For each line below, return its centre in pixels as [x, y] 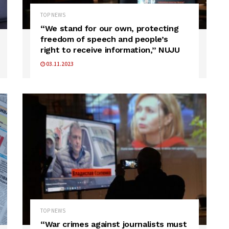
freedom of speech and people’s [104, 39]
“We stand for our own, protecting [110, 28]
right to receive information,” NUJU [110, 50]
